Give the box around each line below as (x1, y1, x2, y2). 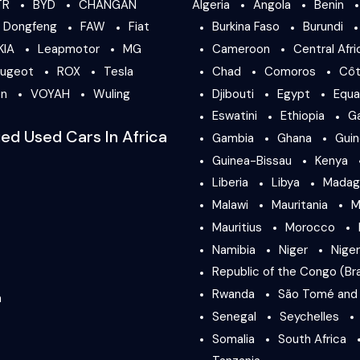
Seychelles (280, 308, 339, 325)
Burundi (303, 18, 343, 35)
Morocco (285, 219, 335, 235)
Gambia (212, 130, 254, 147)
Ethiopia (280, 108, 325, 125)
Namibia (212, 241, 256, 258)
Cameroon (212, 41, 270, 58)
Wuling (93, 85, 130, 102)
